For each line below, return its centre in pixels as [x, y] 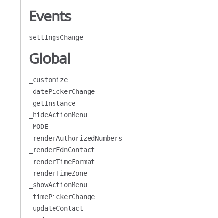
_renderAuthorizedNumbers [75, 138]
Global [49, 58]
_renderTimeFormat [62, 162]
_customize [48, 80]
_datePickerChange [62, 91]
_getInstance [52, 103]
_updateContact [56, 208]
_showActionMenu [58, 185]
